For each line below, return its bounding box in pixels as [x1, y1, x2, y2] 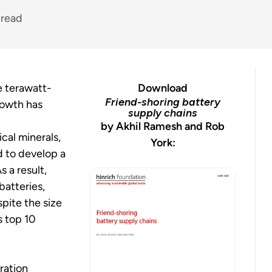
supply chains [128, 106, 198, 120]
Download [138, 81, 188, 95]
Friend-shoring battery [105, 95, 221, 109]
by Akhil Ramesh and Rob [101, 120, 225, 133]
